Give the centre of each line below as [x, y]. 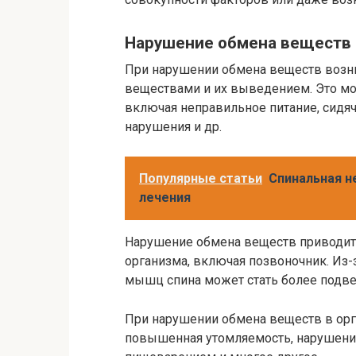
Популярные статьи [201, 178]
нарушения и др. [173, 126]
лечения [165, 197]
